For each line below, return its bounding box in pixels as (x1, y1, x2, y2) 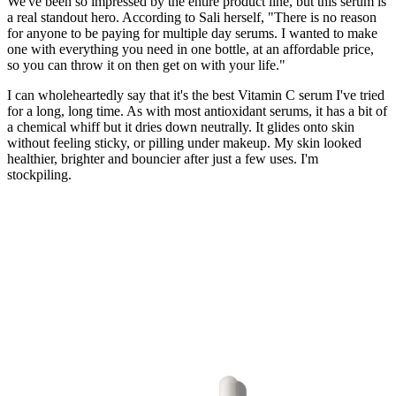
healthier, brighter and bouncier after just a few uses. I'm (7, 151, 318, 167)
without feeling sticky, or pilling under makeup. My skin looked (7, 135, 362, 151)
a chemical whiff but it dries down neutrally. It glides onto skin (7, 119, 354, 135)
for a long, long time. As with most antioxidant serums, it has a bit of (7, 103, 387, 119)
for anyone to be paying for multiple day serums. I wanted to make (7, 26, 377, 42)
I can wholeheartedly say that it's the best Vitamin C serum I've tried (7, 88, 385, 103)
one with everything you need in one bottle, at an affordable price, (7, 42, 374, 57)
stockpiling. (7, 167, 75, 183)
